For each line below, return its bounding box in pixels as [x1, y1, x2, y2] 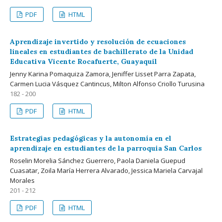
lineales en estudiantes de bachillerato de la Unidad [10, 47, 193, 56]
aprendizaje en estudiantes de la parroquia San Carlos [10, 143, 202, 153]
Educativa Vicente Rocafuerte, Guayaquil [10, 56, 157, 66]
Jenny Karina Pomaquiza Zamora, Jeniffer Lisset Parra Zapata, [10, 69, 196, 78]
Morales [10, 175, 35, 185]
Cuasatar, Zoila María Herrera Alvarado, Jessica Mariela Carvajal [10, 166, 203, 175]
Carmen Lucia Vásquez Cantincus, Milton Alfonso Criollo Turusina [10, 79, 205, 88]
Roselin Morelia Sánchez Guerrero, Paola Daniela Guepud [10, 156, 185, 165]
